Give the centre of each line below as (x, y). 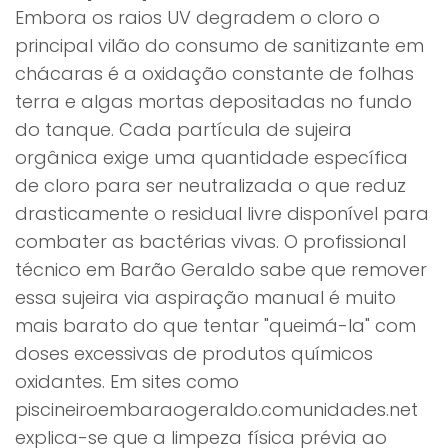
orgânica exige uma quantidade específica (211, 157)
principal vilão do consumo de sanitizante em (219, 45)
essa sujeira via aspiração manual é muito (205, 297)
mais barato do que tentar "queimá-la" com (215, 325)
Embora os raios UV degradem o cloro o (197, 17)
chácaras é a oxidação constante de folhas (214, 73)
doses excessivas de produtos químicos (194, 353)
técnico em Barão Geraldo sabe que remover (221, 269)
